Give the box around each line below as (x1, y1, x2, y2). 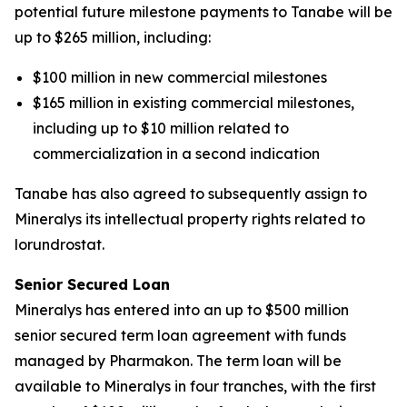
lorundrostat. (15, 235, 112, 253)
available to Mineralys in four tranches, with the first (15, 377, 376, 395)
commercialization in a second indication (33, 144, 320, 163)
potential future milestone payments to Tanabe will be (15, 3, 392, 21)
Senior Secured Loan (15, 275, 170, 293)
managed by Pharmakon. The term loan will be (15, 352, 342, 370)
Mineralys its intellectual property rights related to (15, 210, 365, 228)
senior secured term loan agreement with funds (15, 326, 346, 344)
